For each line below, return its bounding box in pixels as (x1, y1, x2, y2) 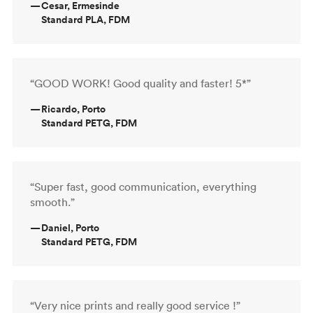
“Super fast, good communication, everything (30, 179, 256, 194)
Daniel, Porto (41, 220, 99, 235)
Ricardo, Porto (41, 101, 105, 116)
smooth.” (30, 194, 75, 209)
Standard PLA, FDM (41, 12, 130, 27)
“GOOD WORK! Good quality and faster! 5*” (30, 75, 251, 90)
